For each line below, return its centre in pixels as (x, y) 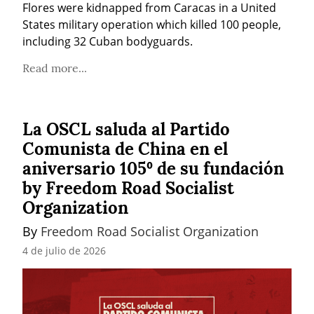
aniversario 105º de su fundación (153, 169)
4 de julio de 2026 (64, 250)
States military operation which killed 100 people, (152, 25)
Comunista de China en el (125, 149)
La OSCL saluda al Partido (126, 130)
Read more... (55, 68)
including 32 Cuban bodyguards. (108, 42)
